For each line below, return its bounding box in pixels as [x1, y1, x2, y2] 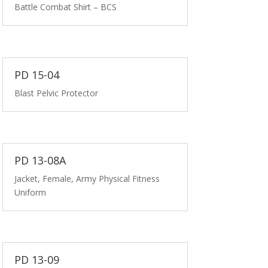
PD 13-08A [14, 153, 66, 167]
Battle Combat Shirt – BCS [14, 1, 117, 13]
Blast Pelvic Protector [14, 87, 99, 99]
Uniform [14, 186, 47, 198]
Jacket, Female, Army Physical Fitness [14, 172, 160, 184]
